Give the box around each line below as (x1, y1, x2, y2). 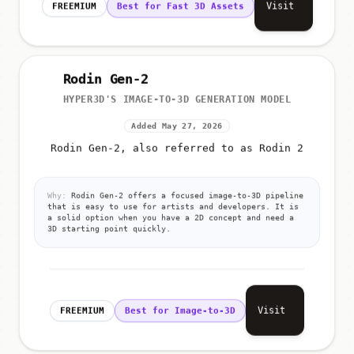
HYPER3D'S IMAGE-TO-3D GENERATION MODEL (62, 96, 292, 107)
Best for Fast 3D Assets (116, 4, 244, 15)
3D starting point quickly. (47, 226, 171, 235)
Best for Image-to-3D (125, 307, 235, 318)
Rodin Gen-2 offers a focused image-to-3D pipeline (66, 193, 303, 202)
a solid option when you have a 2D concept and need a (47, 215, 294, 224)
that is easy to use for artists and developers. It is (47, 204, 299, 213)
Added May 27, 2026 (131, 123, 223, 133)
